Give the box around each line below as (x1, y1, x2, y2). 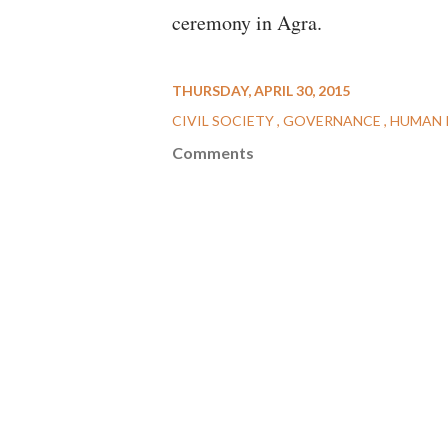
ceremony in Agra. (172, 9, 322, 36)
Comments (172, 143, 254, 162)
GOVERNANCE (283, 112, 384, 129)
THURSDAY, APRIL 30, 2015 (172, 82, 350, 99)
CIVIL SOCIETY (172, 112, 277, 129)
